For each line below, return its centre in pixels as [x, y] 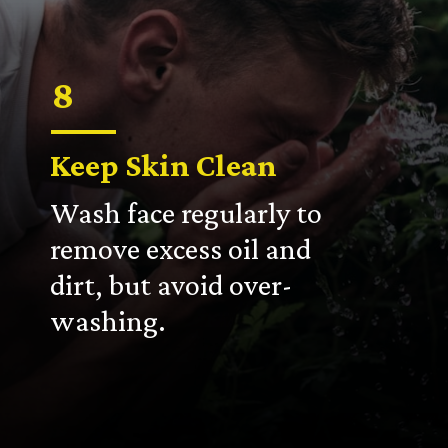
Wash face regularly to [186, 212]
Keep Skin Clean [164, 164]
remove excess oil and [181, 248]
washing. [108, 320]
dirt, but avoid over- [171, 284]
